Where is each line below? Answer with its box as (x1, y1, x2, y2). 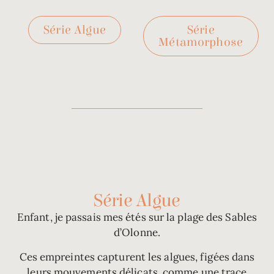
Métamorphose (158, 35, 243, 50)
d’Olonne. (114, 226, 160, 240)
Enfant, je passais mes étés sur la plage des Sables (17, 210, 257, 224)
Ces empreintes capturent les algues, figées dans (19, 250, 255, 264)
